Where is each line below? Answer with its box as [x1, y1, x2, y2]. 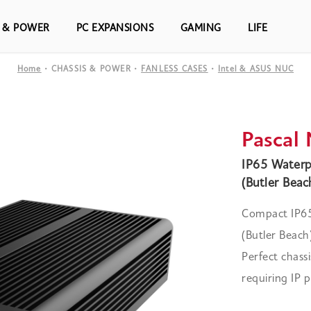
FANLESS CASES [141, 65, 208, 74]
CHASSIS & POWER [51, 65, 131, 74]
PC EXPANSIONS [76, 23, 154, 34]
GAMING [180, 23, 221, 34]
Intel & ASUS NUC [217, 65, 294, 74]
